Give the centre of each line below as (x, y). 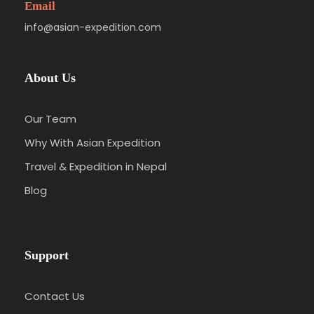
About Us (50, 77)
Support (47, 255)
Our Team (50, 118)
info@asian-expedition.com (93, 27)
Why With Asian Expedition (93, 142)
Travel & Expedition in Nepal (96, 166)
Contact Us (55, 296)
